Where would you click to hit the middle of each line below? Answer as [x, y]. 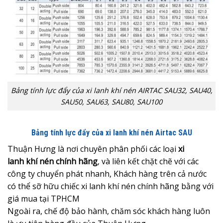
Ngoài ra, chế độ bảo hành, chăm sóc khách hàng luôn [109, 211]
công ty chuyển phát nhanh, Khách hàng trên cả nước [107, 173]
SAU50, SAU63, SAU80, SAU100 [111, 102]
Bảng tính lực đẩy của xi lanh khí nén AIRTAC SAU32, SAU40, [111, 91]
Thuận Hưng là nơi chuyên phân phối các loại [93, 149]
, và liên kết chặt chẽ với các [148, 161]
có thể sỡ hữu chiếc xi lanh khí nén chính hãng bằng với [111, 186]
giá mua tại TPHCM [44, 198]
